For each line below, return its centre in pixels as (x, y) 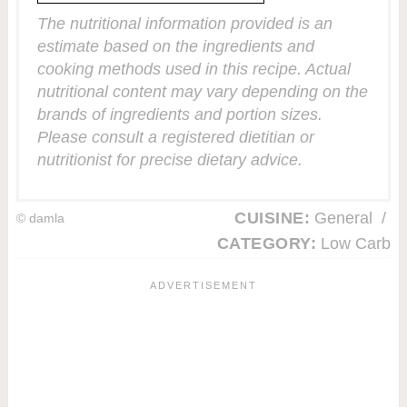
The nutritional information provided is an (184, 23)
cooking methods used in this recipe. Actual (194, 69)
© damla (40, 218)
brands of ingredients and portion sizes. (179, 114)
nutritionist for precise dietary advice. (169, 159)
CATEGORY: (267, 243)
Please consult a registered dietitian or (175, 137)
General (344, 218)
